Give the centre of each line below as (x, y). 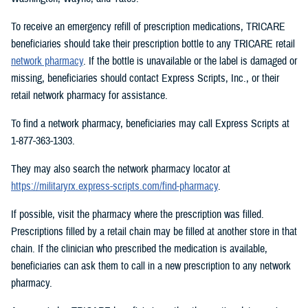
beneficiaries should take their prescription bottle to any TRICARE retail (153, 44)
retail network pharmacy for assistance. (89, 96)
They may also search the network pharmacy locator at (121, 169)
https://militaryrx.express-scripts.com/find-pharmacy (114, 187)
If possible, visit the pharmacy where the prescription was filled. (137, 215)
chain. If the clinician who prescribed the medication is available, (139, 249)
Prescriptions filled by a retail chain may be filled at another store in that (154, 232)
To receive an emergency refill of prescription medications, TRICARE (148, 27)
